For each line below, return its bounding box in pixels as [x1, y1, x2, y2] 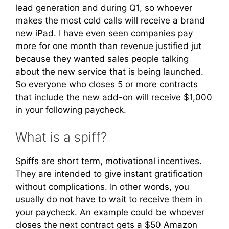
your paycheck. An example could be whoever [15, 207, 204, 218]
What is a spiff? [15, 129, 107, 145]
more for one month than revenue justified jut [15, 40, 201, 51]
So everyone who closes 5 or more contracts [15, 79, 198, 89]
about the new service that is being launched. [15, 66, 203, 77]
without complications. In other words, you [15, 181, 189, 192]
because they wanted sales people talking [15, 53, 189, 64]
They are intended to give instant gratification [15, 169, 203, 179]
